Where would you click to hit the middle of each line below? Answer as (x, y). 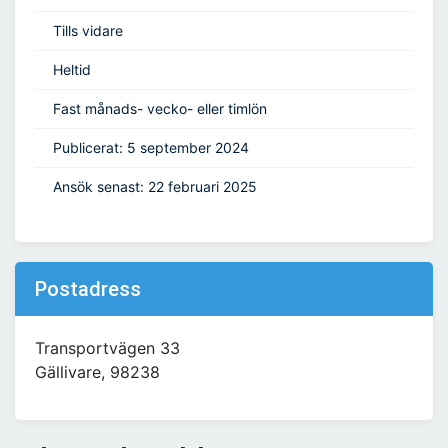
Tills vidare (88, 31)
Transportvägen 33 (107, 348)
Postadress (88, 289)
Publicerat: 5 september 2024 (151, 148)
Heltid (72, 70)
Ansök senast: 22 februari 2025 (155, 187)
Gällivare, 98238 (97, 372)
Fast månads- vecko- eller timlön (160, 109)
